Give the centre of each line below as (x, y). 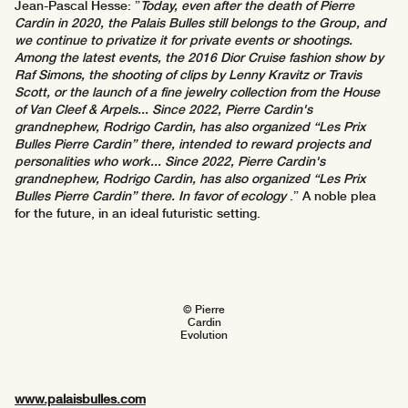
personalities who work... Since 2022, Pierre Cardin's (170, 162)
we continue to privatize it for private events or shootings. (184, 41)
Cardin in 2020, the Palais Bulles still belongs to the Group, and (200, 23)
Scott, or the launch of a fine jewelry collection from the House (197, 92)
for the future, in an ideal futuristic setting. (138, 214)
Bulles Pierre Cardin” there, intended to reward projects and (193, 144)
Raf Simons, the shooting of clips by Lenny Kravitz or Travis (188, 75)
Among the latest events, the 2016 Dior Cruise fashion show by (199, 58)
